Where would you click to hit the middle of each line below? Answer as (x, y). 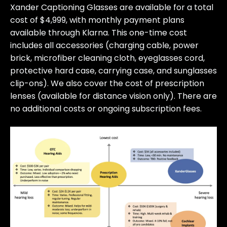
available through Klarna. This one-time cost (99, 33)
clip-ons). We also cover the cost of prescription (107, 84)
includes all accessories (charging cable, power (104, 46)
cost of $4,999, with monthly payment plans (97, 20)
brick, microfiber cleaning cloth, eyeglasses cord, (107, 58)
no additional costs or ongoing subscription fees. (106, 109)
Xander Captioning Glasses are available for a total (112, 8)
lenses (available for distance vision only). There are (113, 96)
